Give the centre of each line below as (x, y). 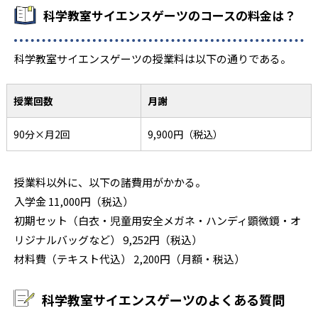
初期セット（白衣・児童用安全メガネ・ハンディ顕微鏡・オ (158, 220)
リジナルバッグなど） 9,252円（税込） (108, 239)
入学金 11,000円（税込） (74, 201)
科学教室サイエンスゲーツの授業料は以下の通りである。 (153, 58)
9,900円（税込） (185, 134)
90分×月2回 (42, 134)
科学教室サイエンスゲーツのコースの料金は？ (170, 15)
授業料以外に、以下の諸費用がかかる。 (110, 182)
